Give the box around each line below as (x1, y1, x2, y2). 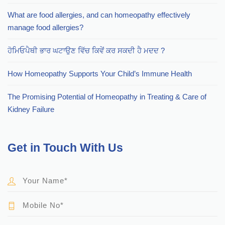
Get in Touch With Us (8, 141, 123, 155)
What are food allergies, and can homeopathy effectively (8, 11, 190, 20)
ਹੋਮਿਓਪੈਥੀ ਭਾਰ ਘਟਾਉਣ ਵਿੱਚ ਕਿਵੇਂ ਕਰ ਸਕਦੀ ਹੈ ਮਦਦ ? (8, 46, 165, 55)
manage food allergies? (8, 23, 83, 32)
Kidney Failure (8, 105, 54, 114)
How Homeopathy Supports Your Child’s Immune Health (8, 69, 192, 78)
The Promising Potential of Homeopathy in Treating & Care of (8, 92, 206, 101)
